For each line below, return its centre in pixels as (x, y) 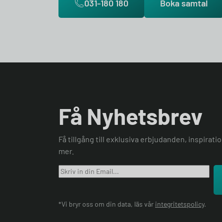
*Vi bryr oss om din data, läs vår (107, 204)
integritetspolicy (180, 204)
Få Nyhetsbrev (131, 116)
